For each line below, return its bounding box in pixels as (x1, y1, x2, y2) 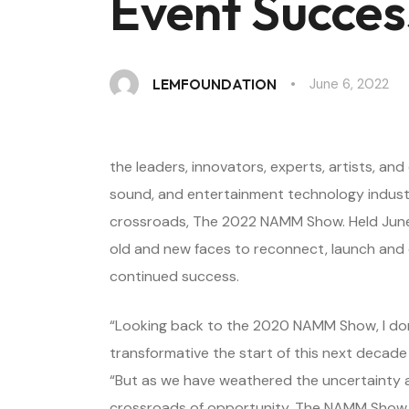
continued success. (110, 267, 239, 286)
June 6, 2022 (309, 75, 389, 93)
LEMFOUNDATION (152, 75, 277, 93)
